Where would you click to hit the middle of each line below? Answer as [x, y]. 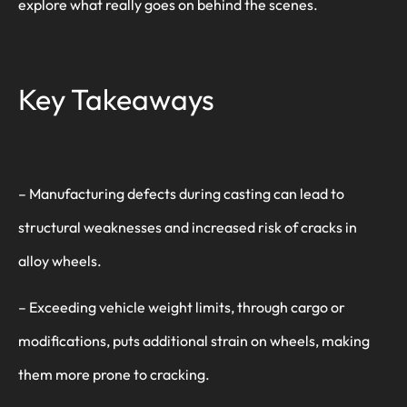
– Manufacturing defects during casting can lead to [181, 194]
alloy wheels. [60, 261]
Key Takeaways [116, 99]
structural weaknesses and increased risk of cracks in [188, 228]
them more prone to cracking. [114, 375]
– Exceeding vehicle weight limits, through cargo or [182, 308]
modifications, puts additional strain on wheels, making [194, 341]
